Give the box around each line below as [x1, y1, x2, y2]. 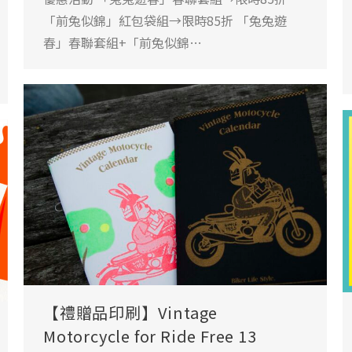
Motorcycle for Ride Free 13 [43, 324, 257, 347]
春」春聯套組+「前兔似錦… [43, 32, 202, 52]
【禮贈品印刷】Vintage [43, 300, 218, 324]
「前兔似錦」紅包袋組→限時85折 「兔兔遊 [43, 10, 287, 30]
